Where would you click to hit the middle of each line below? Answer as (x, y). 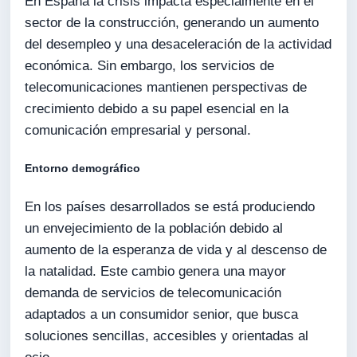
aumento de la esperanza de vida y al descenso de (176, 249)
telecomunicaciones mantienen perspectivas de (166, 88)
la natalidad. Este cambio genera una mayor (156, 271)
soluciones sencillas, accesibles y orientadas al (167, 335)
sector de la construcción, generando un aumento (172, 23)
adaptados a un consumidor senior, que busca (162, 314)
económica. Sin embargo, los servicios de (150, 66)
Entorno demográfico (83, 169)
